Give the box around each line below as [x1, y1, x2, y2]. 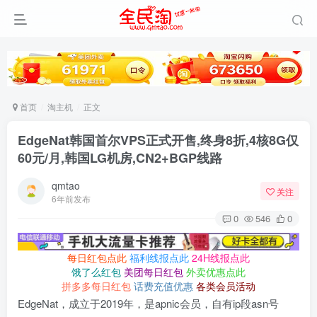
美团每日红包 [124, 265, 183, 279]
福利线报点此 [129, 250, 189, 265]
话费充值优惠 [134, 279, 193, 294]
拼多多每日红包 [62, 279, 131, 294]
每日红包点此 [67, 250, 127, 265]
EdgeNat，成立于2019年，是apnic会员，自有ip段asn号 [18, 296, 279, 311]
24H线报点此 [192, 250, 250, 265]
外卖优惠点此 [186, 265, 246, 279]
